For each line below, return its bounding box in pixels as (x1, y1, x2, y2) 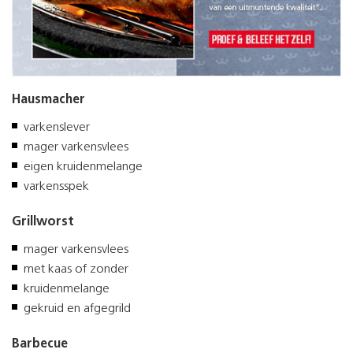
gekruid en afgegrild (24, 303, 131, 316)
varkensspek (24, 180, 89, 194)
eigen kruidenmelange (24, 161, 143, 174)
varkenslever (24, 121, 90, 135)
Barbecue (12, 338, 68, 351)
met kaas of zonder (24, 263, 128, 277)
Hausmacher (12, 94, 85, 107)
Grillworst (12, 216, 74, 229)
